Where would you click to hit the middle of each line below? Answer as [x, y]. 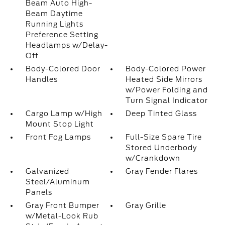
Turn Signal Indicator [167, 100]
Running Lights [54, 24]
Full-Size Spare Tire [164, 137]
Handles [41, 79]
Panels [39, 192]
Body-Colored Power [166, 69]
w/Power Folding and [167, 90]
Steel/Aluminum [58, 182]
